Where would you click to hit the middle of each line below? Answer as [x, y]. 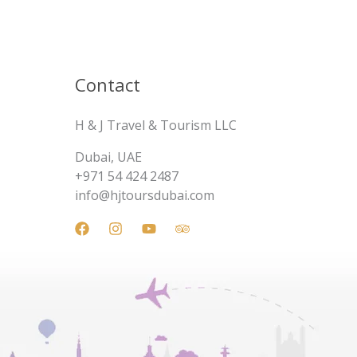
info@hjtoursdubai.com [145, 196]
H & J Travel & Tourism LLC [156, 126]
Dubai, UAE [108, 157]
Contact [108, 85]
